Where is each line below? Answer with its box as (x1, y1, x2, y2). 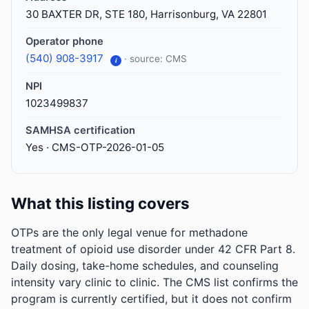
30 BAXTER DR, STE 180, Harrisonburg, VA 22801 (26, 8, 267, 21)
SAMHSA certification (26, 124, 135, 137)
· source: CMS (124, 53, 187, 64)
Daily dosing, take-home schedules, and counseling (11, 259, 279, 273)
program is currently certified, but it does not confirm (11, 292, 292, 306)
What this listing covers (11, 194, 190, 213)
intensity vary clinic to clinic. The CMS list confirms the (11, 275, 298, 290)
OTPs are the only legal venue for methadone (11, 226, 248, 240)
